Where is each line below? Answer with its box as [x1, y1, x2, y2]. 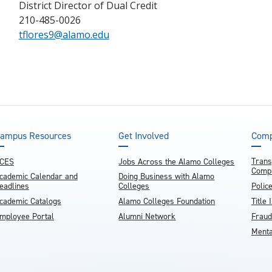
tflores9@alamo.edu [18, 28, 109, 41]
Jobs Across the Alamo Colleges [118, 156, 235, 168]
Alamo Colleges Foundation [118, 195, 216, 207]
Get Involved [118, 129, 169, 142]
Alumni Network [118, 211, 176, 222]
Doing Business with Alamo [118, 171, 215, 182]
